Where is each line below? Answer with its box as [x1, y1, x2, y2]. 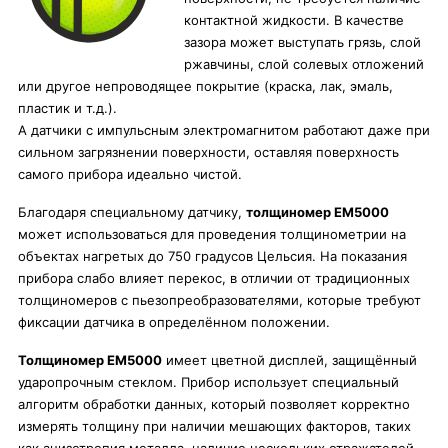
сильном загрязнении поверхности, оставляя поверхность [18, 144, 399, 160]
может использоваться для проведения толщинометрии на [18, 226, 406, 242]
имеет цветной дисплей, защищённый [162, 352, 417, 368]
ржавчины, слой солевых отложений [184, 56, 424, 72]
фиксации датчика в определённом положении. [18, 314, 330, 330]
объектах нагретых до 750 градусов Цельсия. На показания [18, 248, 407, 264]
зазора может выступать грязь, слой [184, 34, 421, 50]
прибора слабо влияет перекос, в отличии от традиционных [18, 270, 410, 286]
